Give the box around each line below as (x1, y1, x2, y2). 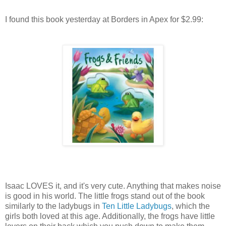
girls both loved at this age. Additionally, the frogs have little (5, 211, 215, 220)
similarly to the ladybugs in (5, 201, 102, 210)
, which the (172, 201, 210, 210)
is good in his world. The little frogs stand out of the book (5, 191, 205, 200)
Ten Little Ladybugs (102, 201, 172, 210)
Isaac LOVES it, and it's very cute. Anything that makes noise (5, 181, 221, 190)
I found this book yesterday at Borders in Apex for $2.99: (5, 15, 203, 24)
